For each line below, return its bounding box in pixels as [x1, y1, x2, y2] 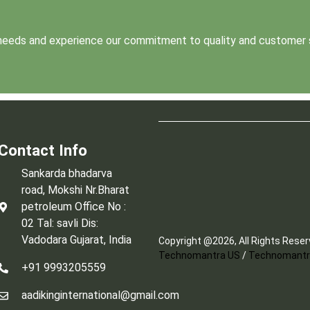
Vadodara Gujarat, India [21, 233, 131, 247]
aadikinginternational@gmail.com [21, 289, 179, 302]
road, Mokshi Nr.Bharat [21, 183, 129, 197]
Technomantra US [158, 249, 241, 261]
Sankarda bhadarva [21, 167, 112, 181]
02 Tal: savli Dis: [21, 217, 98, 230]
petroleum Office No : [21, 200, 126, 214]
